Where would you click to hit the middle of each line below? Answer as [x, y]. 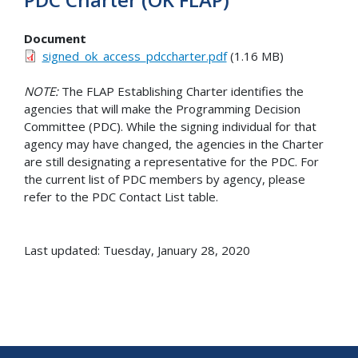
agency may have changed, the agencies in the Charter [174, 144]
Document [55, 38]
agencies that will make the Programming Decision [162, 109]
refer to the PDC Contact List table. [121, 197]
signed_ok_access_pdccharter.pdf [134, 56]
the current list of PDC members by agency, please [165, 179]
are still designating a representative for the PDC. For [171, 162]
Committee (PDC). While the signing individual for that [170, 127]
